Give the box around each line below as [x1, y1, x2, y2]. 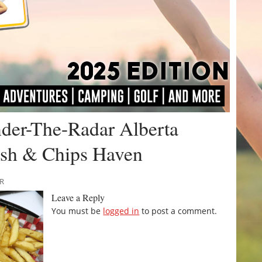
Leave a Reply [51, 191, 105, 204]
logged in [103, 205, 140, 217]
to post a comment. [139, 205, 218, 217]
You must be [51, 205, 104, 217]
